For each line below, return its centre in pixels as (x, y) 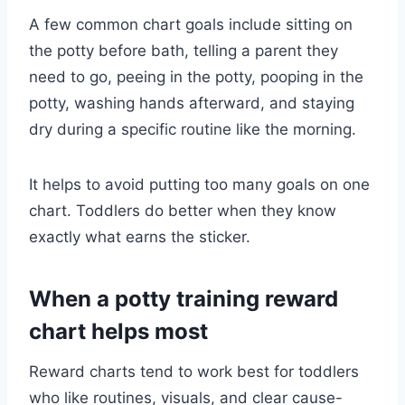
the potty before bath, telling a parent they (184, 51)
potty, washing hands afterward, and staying (192, 104)
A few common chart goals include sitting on (191, 25)
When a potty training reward (184, 299)
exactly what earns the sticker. (140, 237)
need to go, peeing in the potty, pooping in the (196, 77)
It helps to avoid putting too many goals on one (199, 185)
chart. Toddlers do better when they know (183, 211)
